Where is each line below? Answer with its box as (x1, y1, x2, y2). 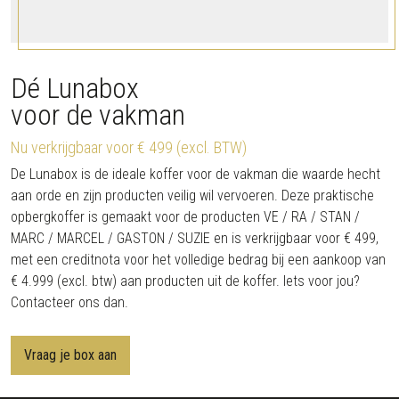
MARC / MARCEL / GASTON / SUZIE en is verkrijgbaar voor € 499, (11, 230, 379, 247)
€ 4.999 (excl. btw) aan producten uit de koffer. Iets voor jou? (11, 273, 360, 289)
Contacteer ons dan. (11, 294, 128, 311)
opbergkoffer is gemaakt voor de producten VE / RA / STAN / (11, 208, 360, 225)
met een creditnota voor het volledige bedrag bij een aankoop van (11, 251, 386, 268)
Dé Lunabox (11, 71, 139, 105)
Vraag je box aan (24, 346, 117, 363)
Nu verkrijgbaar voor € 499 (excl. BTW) (11, 138, 247, 157)
